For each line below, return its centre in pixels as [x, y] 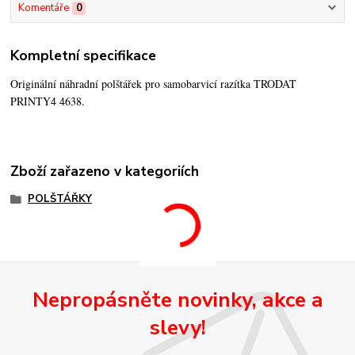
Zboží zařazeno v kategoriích [105, 172]
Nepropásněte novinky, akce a [177, 300]
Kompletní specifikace [84, 56]
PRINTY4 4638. [48, 101]
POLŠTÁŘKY [59, 199]
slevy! [177, 328]
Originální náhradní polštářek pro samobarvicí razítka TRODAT [154, 84]
